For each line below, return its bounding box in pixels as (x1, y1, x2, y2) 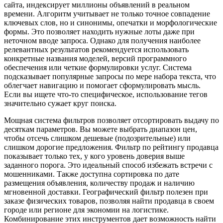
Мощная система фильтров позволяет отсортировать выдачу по (4, 116, 219, 125)
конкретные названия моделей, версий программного (4, 54, 187, 63)
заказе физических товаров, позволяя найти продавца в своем (4, 197, 214, 206)
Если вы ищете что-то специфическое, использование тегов (4, 90, 208, 99)
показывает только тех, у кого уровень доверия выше (4, 152, 185, 161)
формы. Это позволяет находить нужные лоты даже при (4, 27, 195, 36)
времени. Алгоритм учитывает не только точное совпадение (4, 9, 210, 18)
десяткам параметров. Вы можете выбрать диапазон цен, (4, 125, 197, 134)
